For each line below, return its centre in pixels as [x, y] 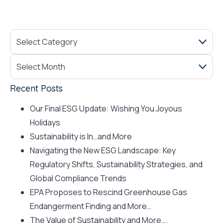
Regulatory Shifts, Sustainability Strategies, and [116, 164]
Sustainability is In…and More [81, 136]
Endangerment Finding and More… [91, 206]
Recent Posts [36, 88]
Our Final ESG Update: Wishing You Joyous [106, 109]
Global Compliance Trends [78, 178]
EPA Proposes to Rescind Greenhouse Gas [109, 192]
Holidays [45, 122]
